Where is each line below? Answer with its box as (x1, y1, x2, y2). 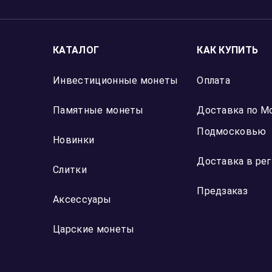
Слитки (53, 164, 87, 175)
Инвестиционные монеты (53, 75, 178, 86)
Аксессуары (53, 194, 112, 205)
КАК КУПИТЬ (197, 44, 259, 56)
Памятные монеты (53, 104, 144, 116)
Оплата (197, 75, 231, 86)
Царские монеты (53, 223, 135, 235)
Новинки (53, 134, 95, 146)
